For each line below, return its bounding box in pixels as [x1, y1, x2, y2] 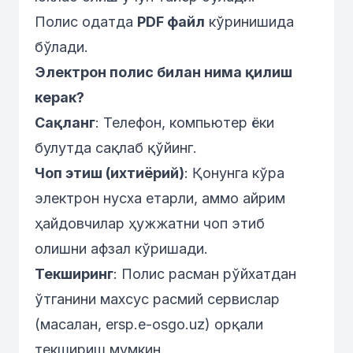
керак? [35, 89, 84, 106]
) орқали [205, 316, 263, 333]
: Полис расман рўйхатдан [113, 266, 296, 282]
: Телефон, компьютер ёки [95, 114, 274, 131]
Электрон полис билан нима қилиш [35, 64, 292, 80]
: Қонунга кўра [184, 165, 284, 181]
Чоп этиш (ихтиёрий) [35, 165, 184, 181]
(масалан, [35, 316, 106, 333]
